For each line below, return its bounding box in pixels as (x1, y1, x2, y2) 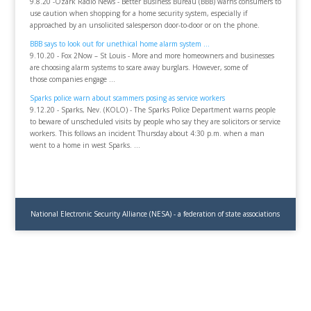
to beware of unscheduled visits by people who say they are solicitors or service (29, 117, 280, 127)
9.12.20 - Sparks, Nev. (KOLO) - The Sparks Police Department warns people (29, 105, 276, 115)
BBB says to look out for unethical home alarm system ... (29, 39, 210, 49)
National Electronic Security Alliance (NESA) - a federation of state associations (31, 209, 280, 219)
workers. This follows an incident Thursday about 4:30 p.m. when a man (29, 128, 264, 139)
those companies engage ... (29, 74, 115, 85)
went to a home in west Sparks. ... (29, 140, 140, 151)
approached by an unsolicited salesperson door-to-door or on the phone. (29, 20, 260, 31)
